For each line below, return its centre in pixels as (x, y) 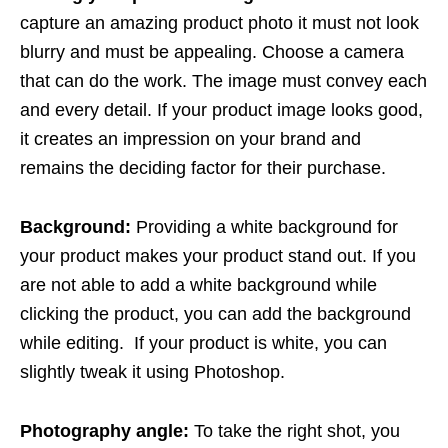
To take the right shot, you (297, 430)
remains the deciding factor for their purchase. (203, 167)
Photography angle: (107, 430)
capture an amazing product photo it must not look (219, 22)
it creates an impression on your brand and (190, 138)
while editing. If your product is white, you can (203, 342)
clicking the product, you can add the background (215, 313)
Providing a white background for (267, 226)
